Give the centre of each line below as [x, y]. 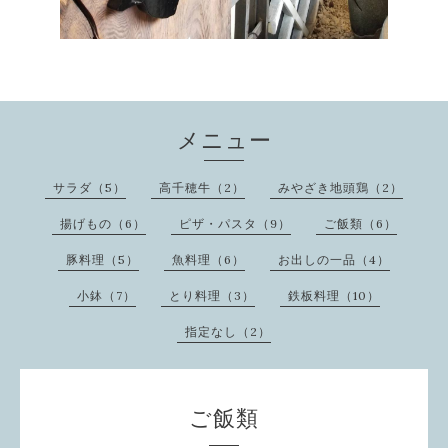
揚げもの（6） [102, 224]
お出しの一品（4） [334, 260]
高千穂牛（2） [202, 188]
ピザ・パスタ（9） [234, 224]
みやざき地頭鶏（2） [340, 188]
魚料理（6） [208, 260]
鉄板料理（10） [333, 296]
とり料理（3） [211, 296]
